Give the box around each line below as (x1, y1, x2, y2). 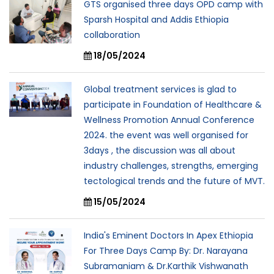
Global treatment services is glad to (84, 83, 237, 95)
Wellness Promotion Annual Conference (84, 114, 254, 126)
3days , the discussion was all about (84, 144, 235, 157)
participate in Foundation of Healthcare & (84, 98, 262, 111)
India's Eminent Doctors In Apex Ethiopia (84, 229, 253, 242)
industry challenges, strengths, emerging (84, 160, 258, 172)
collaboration (84, 29, 140, 41)
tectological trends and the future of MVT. (84, 175, 265, 187)
